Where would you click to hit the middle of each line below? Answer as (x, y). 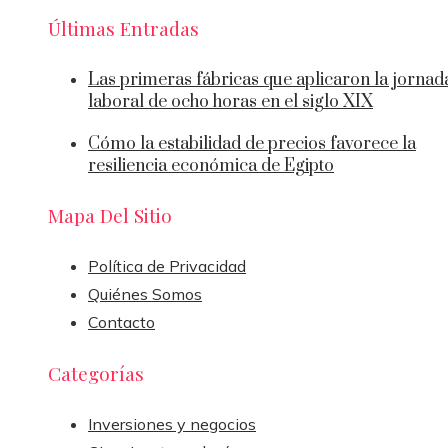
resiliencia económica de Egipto (211, 166)
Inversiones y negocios (172, 424)
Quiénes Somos (145, 293)
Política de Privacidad (167, 265)
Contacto (121, 321)
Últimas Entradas (123, 28)
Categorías (96, 373)
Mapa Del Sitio (110, 214)
